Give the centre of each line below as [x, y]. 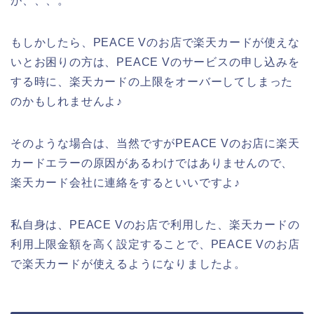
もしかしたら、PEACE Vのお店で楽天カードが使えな [155, 42]
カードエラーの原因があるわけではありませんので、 [152, 163]
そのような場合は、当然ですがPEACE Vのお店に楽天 [155, 143]
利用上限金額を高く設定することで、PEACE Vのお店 [155, 244]
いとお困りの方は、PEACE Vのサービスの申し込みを [155, 62]
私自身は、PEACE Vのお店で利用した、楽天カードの [155, 224]
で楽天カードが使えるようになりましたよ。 [128, 264]
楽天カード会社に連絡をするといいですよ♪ [125, 182]
